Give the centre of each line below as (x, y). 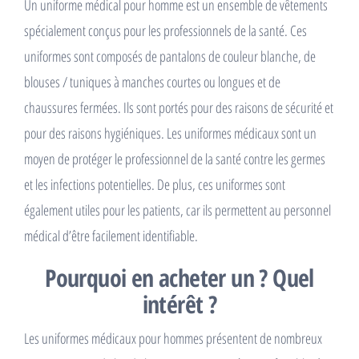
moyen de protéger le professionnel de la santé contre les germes (175, 159)
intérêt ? (179, 304)
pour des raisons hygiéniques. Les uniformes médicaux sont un (170, 133)
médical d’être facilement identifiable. (111, 236)
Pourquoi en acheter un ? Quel (179, 278)
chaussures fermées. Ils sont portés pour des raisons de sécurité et (179, 107)
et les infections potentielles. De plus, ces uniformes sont (155, 184)
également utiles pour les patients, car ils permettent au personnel (177, 210)
